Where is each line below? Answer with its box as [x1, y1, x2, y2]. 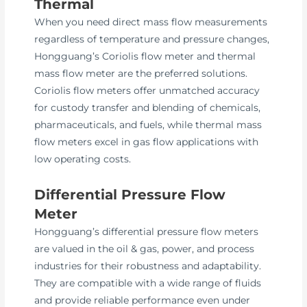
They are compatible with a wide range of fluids [34, 277, 262, 288]
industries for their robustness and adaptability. [34, 260, 262, 271]
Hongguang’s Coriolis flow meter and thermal [34, 51, 256, 62]
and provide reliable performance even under [34, 294, 251, 306]
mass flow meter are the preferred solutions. [34, 68, 248, 79]
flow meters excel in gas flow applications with [34, 136, 259, 148]
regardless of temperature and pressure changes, [34, 34, 270, 45]
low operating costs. [34, 153, 132, 165]
